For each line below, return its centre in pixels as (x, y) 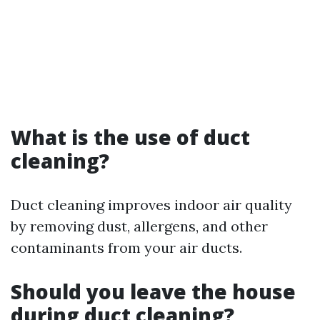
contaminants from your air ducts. (126, 248)
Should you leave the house (153, 292)
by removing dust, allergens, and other (139, 226)
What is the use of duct (130, 137)
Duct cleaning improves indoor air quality (151, 205)
